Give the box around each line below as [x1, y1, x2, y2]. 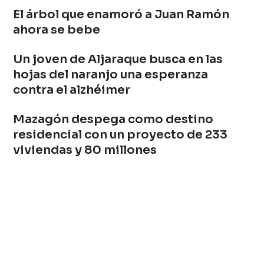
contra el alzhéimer [13, 82, 131, 97]
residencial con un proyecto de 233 [13, 127, 228, 142]
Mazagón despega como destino [13, 111, 214, 127]
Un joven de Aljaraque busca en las [13, 51, 223, 67]
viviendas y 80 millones [13, 142, 157, 157]
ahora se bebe [13, 22, 101, 37]
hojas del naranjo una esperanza [13, 67, 209, 82]
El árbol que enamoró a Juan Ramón [13, 6, 230, 22]
